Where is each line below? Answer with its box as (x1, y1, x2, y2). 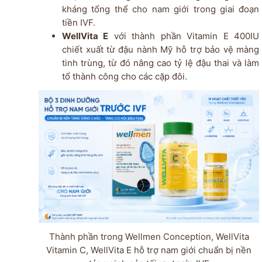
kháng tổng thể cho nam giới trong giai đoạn (61, 4, 260, 15)
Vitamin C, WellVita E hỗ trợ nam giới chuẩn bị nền (46, 244, 252, 256)
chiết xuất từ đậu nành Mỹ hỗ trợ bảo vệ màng (61, 44, 260, 56)
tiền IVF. (61, 17, 95, 29)
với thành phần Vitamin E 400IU (108, 30, 260, 42)
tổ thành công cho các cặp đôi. (61, 71, 187, 82)
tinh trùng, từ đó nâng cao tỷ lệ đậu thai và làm (61, 57, 260, 69)
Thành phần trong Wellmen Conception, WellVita (49, 230, 249, 242)
